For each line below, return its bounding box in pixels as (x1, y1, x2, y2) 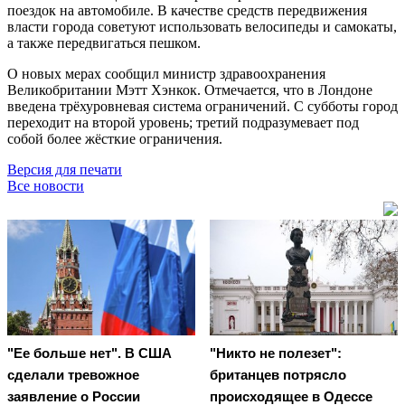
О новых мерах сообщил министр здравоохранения (7, 65, 325, 81)
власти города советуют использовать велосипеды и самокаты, (7, 18, 397, 34)
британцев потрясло (210, 367, 346, 383)
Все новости (7, 177, 84, 193)
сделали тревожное (7, 367, 139, 383)
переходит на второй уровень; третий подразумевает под (7, 114, 359, 130)
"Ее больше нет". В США (7, 345, 172, 362)
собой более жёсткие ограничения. (7, 130, 230, 146)
